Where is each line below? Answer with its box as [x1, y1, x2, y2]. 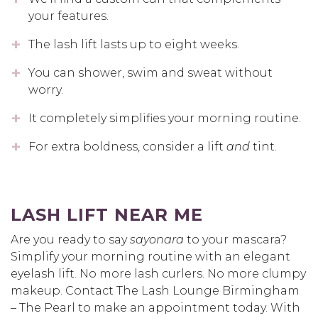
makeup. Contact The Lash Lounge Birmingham [11, 284, 300, 298]
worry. [28, 83, 63, 97]
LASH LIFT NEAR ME [11, 204, 203, 226]
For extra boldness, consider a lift [28, 140, 226, 154]
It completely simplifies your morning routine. [28, 111, 301, 126]
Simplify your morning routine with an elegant [11, 250, 290, 264]
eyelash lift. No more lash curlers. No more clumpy [11, 267, 306, 281]
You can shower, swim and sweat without [28, 66, 273, 80]
